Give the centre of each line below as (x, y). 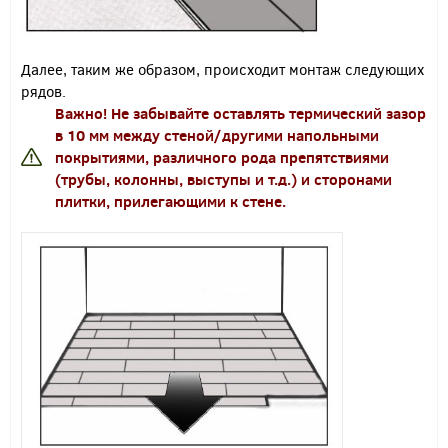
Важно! (83, 112)
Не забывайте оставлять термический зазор (268, 112)
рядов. (45, 90)
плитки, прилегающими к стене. (170, 200)
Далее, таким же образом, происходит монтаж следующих (222, 68)
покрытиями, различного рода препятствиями (222, 156)
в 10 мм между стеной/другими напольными (217, 134)
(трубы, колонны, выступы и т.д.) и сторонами (223, 178)
